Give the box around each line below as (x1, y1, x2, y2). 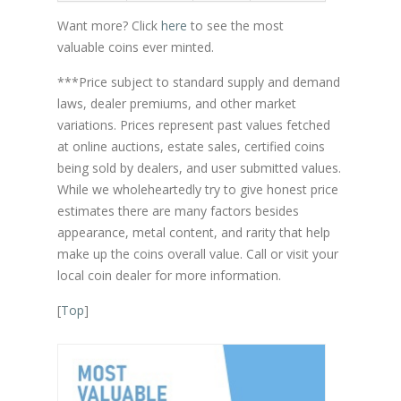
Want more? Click (57, 17, 161, 34)
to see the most (187, 17, 284, 34)
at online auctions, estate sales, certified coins (57, 138, 325, 155)
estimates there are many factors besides (57, 202, 299, 219)
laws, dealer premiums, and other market (57, 95, 296, 112)
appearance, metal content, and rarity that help (57, 224, 330, 241)
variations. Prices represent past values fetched (57, 116, 330, 133)
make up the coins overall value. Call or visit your (57, 245, 338, 262)
